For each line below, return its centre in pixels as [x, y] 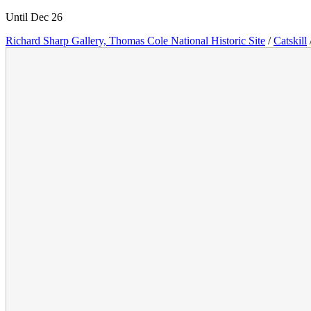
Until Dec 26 [34, 17]
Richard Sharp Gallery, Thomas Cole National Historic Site [135, 41]
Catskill [290, 41]
